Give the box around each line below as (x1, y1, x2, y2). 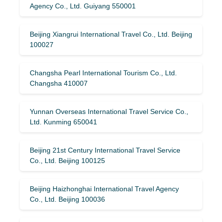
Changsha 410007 (30, 79, 88, 87)
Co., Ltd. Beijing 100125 (30, 156, 105, 165)
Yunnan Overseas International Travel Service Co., (30, 107, 188, 115)
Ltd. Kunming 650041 (30, 117, 97, 126)
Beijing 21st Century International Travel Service (30, 146, 180, 154)
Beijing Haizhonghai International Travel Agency (30, 184, 179, 193)
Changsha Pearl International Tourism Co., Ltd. (30, 68, 177, 77)
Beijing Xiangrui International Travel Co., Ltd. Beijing (30, 30, 192, 38)
